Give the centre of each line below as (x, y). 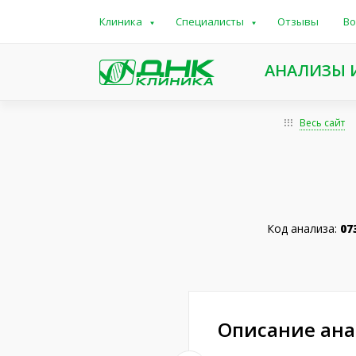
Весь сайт (322, 123)
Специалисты (209, 21)
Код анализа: (304, 228)
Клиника (120, 21)
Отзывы (298, 21)
